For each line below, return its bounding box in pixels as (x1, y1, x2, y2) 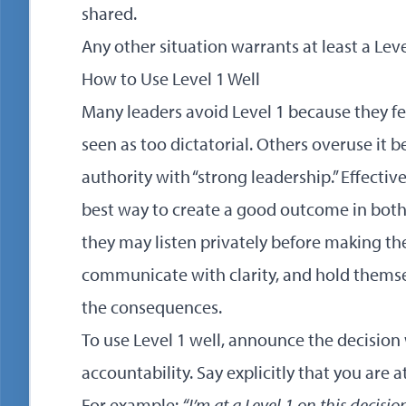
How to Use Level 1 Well (82, 67, 260, 90)
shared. (82, 2, 137, 24)
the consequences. (82, 295, 222, 318)
